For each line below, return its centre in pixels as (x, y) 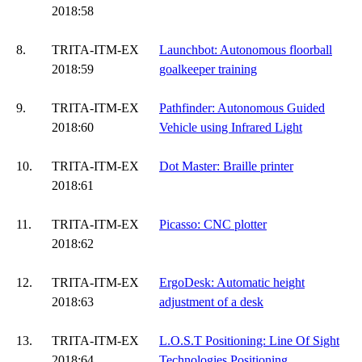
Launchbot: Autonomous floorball (246, 50)
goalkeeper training (208, 69)
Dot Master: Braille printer (226, 166)
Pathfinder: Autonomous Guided (242, 108)
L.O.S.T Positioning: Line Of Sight (249, 341)
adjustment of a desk (211, 302)
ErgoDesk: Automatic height (232, 282)
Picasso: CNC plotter (213, 224)
